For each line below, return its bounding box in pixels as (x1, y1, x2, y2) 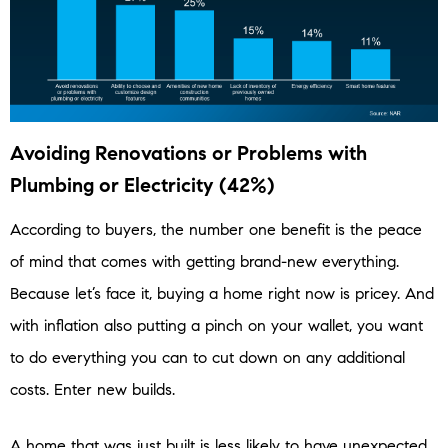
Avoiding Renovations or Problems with (10, 141, 367, 167)
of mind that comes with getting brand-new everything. (10, 252, 399, 272)
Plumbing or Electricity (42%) (10, 173, 275, 199)
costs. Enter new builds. (10, 380, 175, 400)
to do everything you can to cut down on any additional (10, 348, 405, 368)
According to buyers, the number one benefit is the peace (10, 220, 422, 240)
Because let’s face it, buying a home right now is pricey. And (10, 284, 434, 304)
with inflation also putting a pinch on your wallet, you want (10, 316, 423, 336)
